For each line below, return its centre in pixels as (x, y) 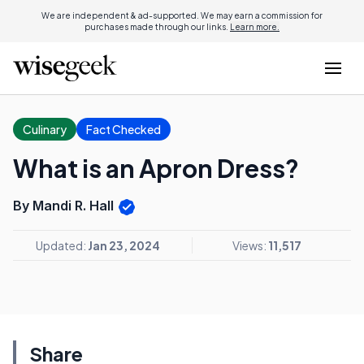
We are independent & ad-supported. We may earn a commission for (182, 15)
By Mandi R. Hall (65, 206)
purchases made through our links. (157, 27)
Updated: (61, 245)
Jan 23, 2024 (123, 245)
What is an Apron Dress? (156, 168)
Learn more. (255, 27)
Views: (250, 245)
